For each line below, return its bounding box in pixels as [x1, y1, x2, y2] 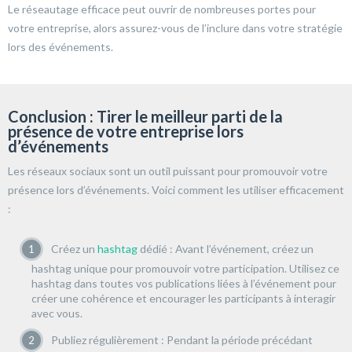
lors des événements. [8, 40, 113, 54]
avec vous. [31, 306, 82, 321]
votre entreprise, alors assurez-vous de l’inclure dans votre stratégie [8, 21, 343, 35]
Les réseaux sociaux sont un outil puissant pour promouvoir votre [8, 164, 328, 178]
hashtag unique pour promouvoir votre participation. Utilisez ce [31, 262, 339, 276]
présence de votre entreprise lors [8, 122, 244, 141]
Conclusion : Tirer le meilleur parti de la [8, 107, 283, 126]
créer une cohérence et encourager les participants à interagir [31, 291, 335, 306]
